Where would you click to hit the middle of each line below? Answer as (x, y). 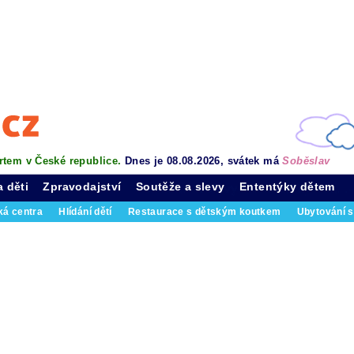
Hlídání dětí (85, 212)
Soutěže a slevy (180, 186)
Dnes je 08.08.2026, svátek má (203, 161)
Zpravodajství (82, 186)
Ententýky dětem (287, 186)
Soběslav (306, 161)
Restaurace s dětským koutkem (204, 212)
